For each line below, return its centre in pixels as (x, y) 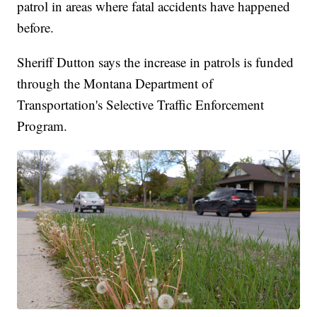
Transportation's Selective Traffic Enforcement (141, 105)
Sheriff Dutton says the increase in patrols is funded (156, 62)
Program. (42, 126)
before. (36, 28)
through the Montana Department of (115, 83)
